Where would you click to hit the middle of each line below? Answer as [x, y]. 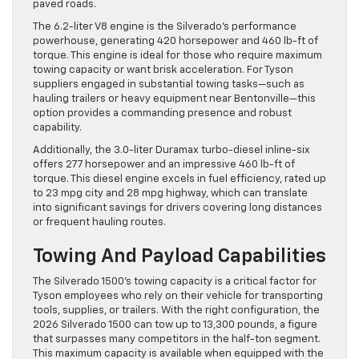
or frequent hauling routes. [99, 222]
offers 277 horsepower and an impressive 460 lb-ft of [164, 164]
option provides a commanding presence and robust [162, 113]
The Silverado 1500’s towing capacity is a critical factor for [175, 281]
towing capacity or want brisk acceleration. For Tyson [163, 70]
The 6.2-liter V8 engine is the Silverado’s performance [165, 26]
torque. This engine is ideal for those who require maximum [177, 55]
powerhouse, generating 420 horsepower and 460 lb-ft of [175, 41]
